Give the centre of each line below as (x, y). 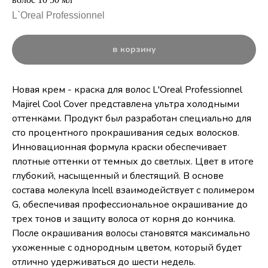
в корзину (134, 49)
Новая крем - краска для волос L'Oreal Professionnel (127, 90)
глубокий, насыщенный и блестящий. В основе (118, 176)
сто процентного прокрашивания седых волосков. (126, 133)
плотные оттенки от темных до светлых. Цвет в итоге (133, 162)
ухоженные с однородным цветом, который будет (127, 248)
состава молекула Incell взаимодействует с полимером (133, 190)
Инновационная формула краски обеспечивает (119, 147)
